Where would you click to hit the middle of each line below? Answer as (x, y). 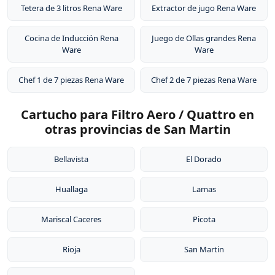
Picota (204, 219)
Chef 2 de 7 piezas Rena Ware (204, 80)
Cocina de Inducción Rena (71, 38)
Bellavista (71, 159)
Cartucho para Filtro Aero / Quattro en (137, 114)
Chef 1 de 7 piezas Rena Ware (71, 80)
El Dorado (204, 159)
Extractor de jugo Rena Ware (204, 8)
